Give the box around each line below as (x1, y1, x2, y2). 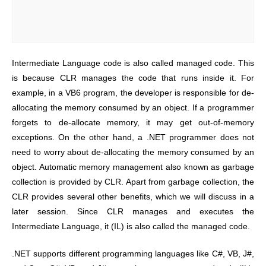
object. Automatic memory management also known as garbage (12, 162, 254, 172)
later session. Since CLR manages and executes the (12, 207, 254, 216)
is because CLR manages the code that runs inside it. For (12, 73, 254, 83)
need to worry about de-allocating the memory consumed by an (12, 147, 254, 157)
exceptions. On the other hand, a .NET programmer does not (12, 132, 254, 142)
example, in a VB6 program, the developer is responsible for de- (12, 88, 254, 97)
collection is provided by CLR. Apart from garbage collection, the (12, 177, 254, 186)
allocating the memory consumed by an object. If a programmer (12, 103, 254, 112)
